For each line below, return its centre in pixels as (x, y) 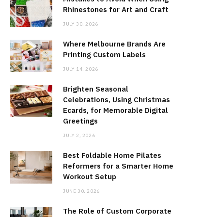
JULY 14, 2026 (81, 69)
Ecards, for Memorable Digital (116, 110)
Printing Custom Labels (104, 55)
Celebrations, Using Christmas (116, 100)
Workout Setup (90, 177)
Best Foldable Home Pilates (112, 155)
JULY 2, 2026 (79, 136)
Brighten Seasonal (96, 89)
